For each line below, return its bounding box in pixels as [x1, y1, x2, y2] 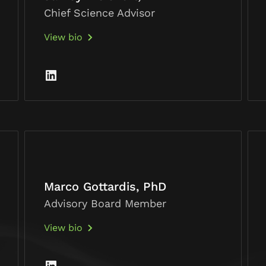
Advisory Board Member [43, 197, 166, 210]
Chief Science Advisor [43, 7, 155, 20]
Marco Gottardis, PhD [43, 179, 166, 194]
